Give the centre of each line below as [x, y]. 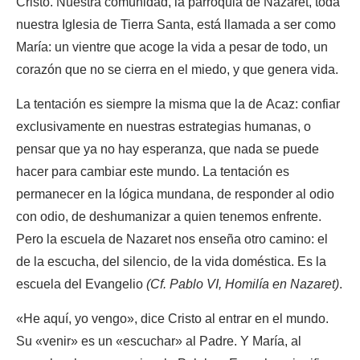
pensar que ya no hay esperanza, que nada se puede [168, 149]
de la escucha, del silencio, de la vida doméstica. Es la [171, 262]
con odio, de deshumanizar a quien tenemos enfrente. [169, 217]
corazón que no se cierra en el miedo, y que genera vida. [177, 70]
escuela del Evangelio [81, 284]
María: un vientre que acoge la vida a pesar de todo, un [172, 47]
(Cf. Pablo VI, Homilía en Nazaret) [243, 284]
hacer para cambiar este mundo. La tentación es [153, 172]
